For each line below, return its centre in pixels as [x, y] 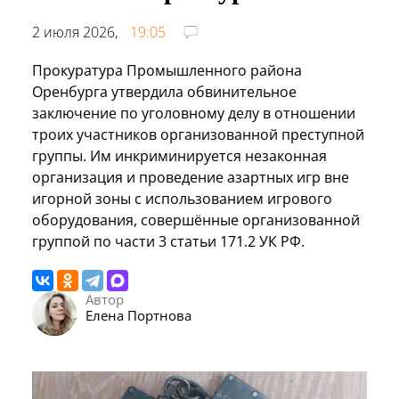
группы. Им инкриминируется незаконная [179, 155]
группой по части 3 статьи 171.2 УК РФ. [168, 241]
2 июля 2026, [77, 32]
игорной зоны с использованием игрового [182, 198]
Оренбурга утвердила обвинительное [164, 91]
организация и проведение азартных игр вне [191, 177]
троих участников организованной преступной [198, 134]
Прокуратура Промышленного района [167, 70]
